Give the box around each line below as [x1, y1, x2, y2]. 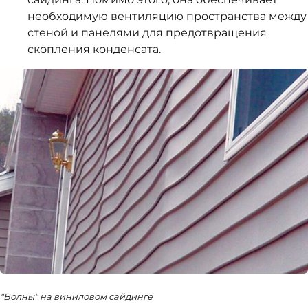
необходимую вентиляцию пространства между [27, 10, 307, 23]
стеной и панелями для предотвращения [27, 26, 267, 39]
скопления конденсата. [27, 43, 161, 56]
